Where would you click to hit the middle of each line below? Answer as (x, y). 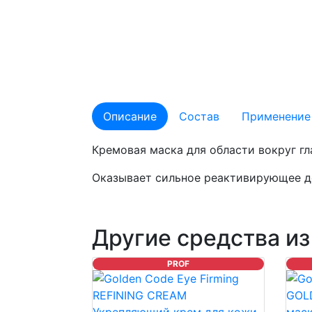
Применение (276, 116)
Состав (199, 116)
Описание (130, 116)
